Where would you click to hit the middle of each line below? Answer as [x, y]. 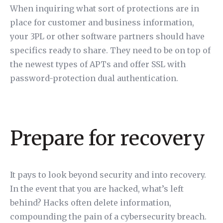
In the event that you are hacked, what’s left [97, 189]
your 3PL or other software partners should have [107, 36]
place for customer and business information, [102, 22]
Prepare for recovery [108, 138]
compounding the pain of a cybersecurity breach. [108, 217]
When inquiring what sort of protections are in [105, 8]
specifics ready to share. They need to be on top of [110, 50]
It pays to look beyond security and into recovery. [108, 175]
